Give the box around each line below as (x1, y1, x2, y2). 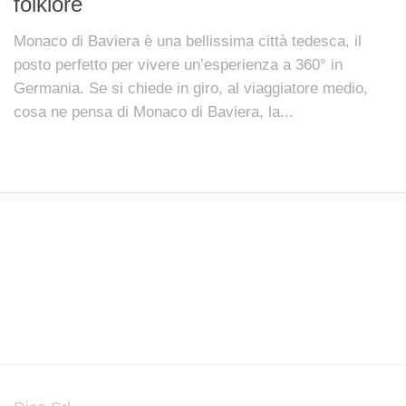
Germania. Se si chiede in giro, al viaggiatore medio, (14, 79, 368, 97)
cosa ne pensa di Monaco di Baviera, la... (14, 102, 294, 121)
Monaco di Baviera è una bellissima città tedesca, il (14, 32, 362, 50)
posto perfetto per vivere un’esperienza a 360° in (14, 55, 343, 73)
